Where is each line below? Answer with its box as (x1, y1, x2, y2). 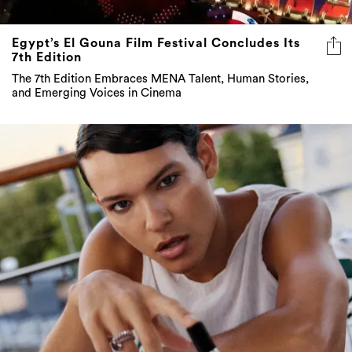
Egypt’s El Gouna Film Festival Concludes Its (12, 36, 300, 49)
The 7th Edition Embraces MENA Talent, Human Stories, (12, 72, 309, 85)
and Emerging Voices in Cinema (12, 86, 181, 99)
